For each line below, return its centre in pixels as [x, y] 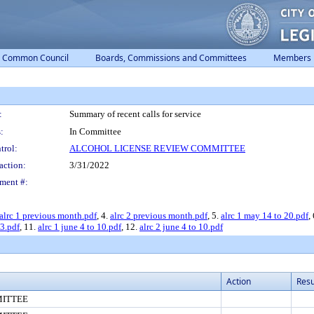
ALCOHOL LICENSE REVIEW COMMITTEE [157, 148]
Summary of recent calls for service [135, 114]
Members [292, 58]
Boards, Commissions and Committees [171, 58]
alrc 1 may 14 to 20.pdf [265, 216]
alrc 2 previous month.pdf [159, 216]
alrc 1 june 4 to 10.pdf [80, 227]
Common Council [35, 58]
